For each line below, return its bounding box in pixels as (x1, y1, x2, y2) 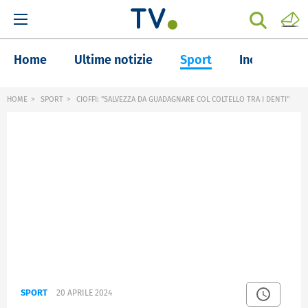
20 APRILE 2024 (56, 288, 112, 298)
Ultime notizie (74, 52, 153, 67)
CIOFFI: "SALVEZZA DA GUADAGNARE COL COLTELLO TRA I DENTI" (74, 95, 289, 104)
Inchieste (239, 52, 291, 67)
